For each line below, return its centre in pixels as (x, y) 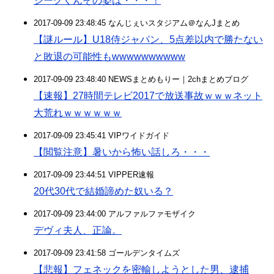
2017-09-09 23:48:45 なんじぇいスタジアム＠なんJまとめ (137, 23)
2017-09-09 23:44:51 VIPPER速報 (94, 175)
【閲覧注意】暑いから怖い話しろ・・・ (122, 152)
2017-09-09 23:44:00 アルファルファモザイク (115, 214)
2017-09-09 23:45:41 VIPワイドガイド (102, 135)
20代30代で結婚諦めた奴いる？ (103, 191)
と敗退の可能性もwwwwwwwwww (109, 57)
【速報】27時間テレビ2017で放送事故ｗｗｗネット (148, 96)
